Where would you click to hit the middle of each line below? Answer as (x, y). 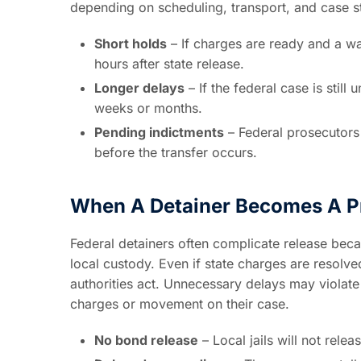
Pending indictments (159, 132)
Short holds (131, 43)
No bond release (146, 340)
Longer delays (139, 87)
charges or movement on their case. (180, 303)
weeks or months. (148, 108)
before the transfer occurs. (176, 152)
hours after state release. (169, 63)
